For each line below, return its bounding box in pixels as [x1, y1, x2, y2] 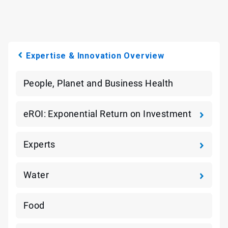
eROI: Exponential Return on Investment [23, 108, 192, 119]
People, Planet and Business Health [23, 78, 174, 89]
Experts [23, 139, 55, 150]
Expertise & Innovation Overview [26, 51, 164, 61]
